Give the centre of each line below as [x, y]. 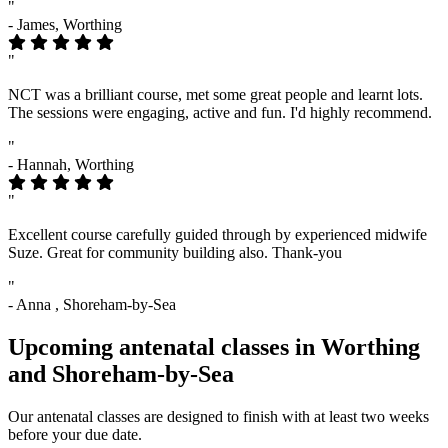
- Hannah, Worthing [71, 165]
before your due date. [75, 435]
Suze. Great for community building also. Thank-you [175, 253]
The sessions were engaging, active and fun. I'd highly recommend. [220, 113]
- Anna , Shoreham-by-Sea [92, 305]
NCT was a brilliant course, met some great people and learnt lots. [215, 95]
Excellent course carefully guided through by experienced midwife [217, 235]
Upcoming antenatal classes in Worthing [214, 347]
